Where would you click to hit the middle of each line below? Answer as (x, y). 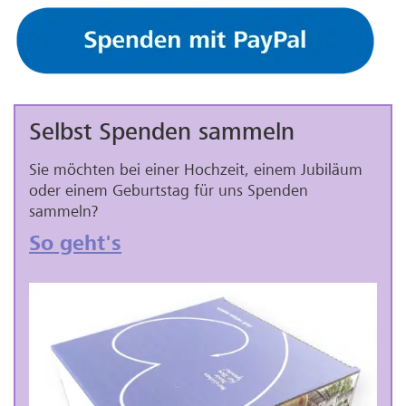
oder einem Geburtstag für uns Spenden (169, 190)
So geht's (75, 244)
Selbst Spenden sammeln (162, 132)
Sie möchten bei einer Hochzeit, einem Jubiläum (196, 169)
